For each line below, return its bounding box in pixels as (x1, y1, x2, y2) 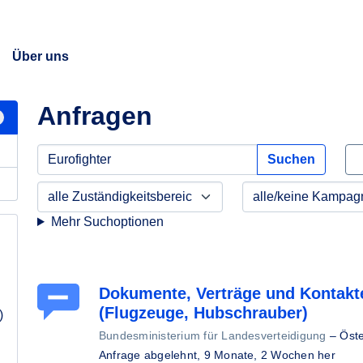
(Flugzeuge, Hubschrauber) (99, 304, 308, 322)
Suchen (267, 152, 315, 166)
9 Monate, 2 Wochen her (203, 348, 335, 361)
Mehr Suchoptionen (50, 215, 164, 228)
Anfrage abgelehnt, (99, 348, 204, 361)
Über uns (11, 49, 69, 63)
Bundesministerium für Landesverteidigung (99, 329, 327, 342)
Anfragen (37, 101, 152, 130)
